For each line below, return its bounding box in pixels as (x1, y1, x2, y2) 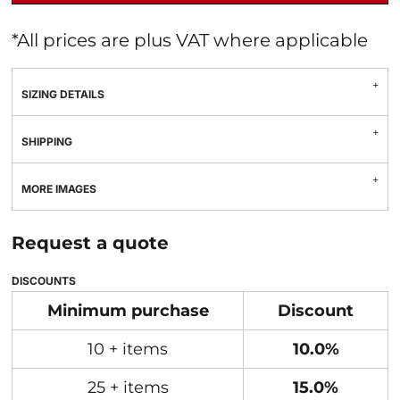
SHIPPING (21, 135, 72, 148)
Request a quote (12, 232, 169, 254)
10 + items (87, 339, 168, 359)
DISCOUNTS (12, 274, 76, 287)
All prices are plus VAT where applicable (17, 29, 368, 51)
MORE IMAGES (21, 182, 96, 196)
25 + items (87, 378, 169, 397)
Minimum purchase (46, 301, 209, 321)
